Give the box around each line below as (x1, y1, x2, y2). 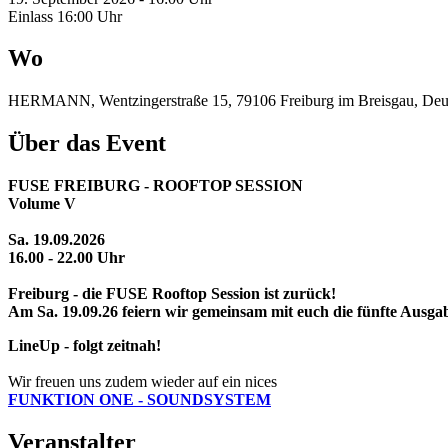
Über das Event (8, 130, 166, 157)
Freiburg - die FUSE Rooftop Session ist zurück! (8, 285, 336, 303)
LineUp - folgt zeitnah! (8, 337, 161, 355)
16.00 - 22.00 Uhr (8, 249, 125, 267)
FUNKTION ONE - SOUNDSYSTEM (8, 391, 271, 409)
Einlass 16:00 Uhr (8, 7, 122, 25)
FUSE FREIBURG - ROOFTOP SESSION (8, 177, 307, 195)
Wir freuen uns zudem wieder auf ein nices (8, 373, 277, 391)
